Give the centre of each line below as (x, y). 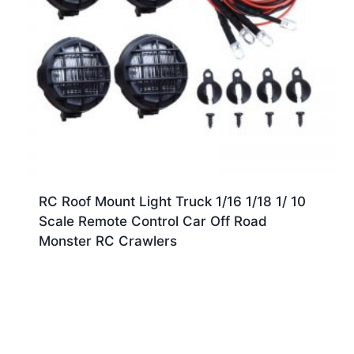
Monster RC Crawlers (107, 241)
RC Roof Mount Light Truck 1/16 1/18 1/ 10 (172, 201)
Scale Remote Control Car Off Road (153, 221)
